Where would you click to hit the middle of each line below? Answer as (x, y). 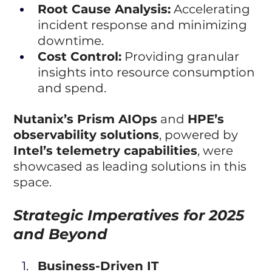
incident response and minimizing (144, 25)
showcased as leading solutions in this (132, 166)
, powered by (200, 134)
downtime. (71, 40)
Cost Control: (80, 56)
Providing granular (182, 56)
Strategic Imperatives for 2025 (131, 215)
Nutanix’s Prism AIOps (86, 119)
